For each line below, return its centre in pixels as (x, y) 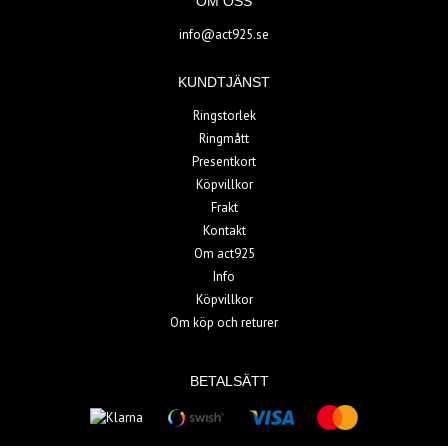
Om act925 (224, 254)
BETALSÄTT (229, 381)
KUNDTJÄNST (224, 82)
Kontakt (224, 231)
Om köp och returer (224, 323)
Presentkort (224, 162)
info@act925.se (224, 35)
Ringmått (224, 139)
